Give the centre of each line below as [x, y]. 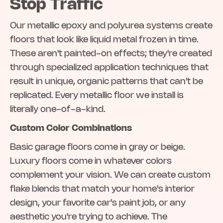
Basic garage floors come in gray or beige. [98, 148]
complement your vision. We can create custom [110, 175]
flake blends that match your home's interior [102, 189]
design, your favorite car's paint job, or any [98, 203]
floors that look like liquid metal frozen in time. [104, 40]
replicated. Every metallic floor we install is [97, 96]
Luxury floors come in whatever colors [91, 162]
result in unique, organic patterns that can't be [107, 82]
